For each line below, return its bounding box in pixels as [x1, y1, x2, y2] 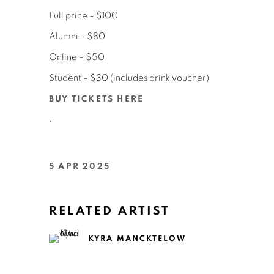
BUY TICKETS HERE [49, 95, 144, 103]
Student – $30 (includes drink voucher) [49, 73, 211, 83]
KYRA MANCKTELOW [88, 234, 186, 243]
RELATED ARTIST [49, 205, 171, 217]
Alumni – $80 [49, 32, 107, 41]
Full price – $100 [49, 11, 120, 20]
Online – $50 [49, 53, 106, 62]
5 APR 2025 [49, 162, 110, 171]
